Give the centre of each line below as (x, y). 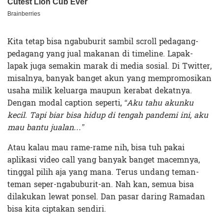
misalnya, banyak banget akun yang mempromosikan (110, 79)
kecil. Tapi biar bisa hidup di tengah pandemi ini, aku (108, 115)
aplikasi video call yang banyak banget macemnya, (104, 160)
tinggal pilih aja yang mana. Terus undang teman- (103, 172)
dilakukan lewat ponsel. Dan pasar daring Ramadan (106, 197)
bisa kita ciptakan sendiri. (57, 209)
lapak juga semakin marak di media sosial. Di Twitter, (110, 66)
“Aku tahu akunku (159, 103)
